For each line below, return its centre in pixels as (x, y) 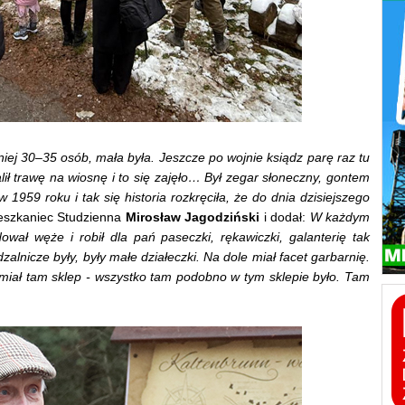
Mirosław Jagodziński (193, 217)
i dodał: (285, 217)
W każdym (340, 217)
